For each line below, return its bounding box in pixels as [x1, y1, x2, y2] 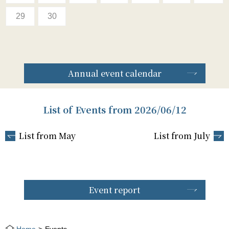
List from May [18, 130, 76, 142]
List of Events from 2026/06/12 [42, 103, 187, 116]
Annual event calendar [67, 67, 162, 79]
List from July [154, 130, 211, 142]
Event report [89, 184, 140, 196]
